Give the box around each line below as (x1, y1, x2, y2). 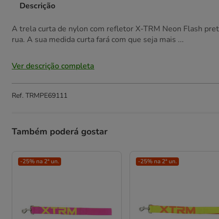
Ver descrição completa (12, 61, 94, 71)
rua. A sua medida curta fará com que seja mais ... (12, 34, 184, 45)
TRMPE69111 (25, 91, 67, 100)
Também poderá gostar (12, 126, 108, 137)
